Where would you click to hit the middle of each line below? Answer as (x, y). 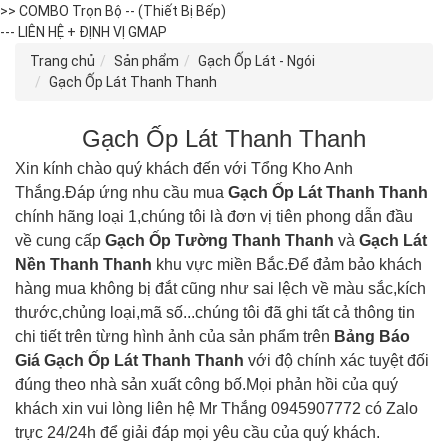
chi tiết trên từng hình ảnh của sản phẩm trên (174, 336)
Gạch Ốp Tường (166, 240)
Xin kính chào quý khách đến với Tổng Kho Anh (184, 168)
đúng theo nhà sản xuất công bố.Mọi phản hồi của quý (206, 384)
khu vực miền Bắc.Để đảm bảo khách (289, 264)
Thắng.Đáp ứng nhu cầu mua (121, 192)
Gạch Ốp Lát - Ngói (256, 61)
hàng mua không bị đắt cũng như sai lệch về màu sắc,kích (220, 288)
